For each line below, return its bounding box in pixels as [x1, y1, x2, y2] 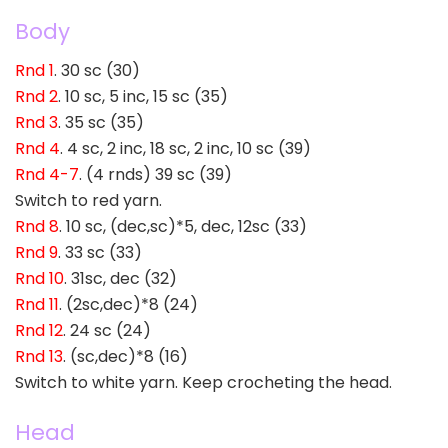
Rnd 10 [15, 266, 64, 290]
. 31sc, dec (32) [64, 266, 177, 290]
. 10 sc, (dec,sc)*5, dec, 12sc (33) [59, 214, 307, 238]
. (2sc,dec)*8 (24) [59, 292, 198, 316]
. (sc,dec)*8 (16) [63, 344, 188, 368]
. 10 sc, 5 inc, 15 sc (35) [58, 84, 228, 108]
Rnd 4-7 [15, 162, 79, 186]
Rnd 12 [15, 318, 63, 342]
